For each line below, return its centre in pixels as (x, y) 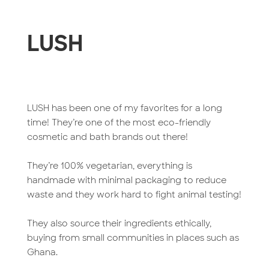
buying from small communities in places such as (133, 238)
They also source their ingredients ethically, (119, 223)
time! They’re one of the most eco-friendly (119, 122)
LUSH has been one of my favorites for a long (124, 108)
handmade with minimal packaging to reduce (126, 180)
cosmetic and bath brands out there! (107, 137)
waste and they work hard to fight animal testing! (134, 195)
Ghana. (42, 252)
